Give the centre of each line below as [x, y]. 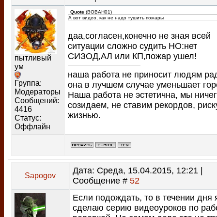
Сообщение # [101, 181]
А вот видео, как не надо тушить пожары [116, 18]
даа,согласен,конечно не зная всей [139, 36]
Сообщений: [37, 100]
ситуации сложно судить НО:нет [132, 46]
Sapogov [40, 176]
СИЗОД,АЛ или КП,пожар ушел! [132, 56]
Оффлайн [32, 126]
